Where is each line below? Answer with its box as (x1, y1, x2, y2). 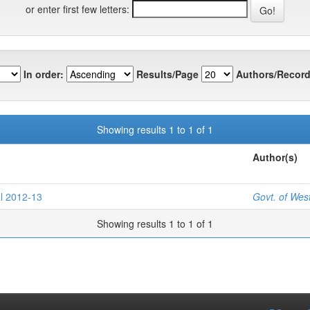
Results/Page (136, 66, 199, 81)
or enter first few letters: (26, 1, 129, 16)
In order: (24, 66, 64, 81)
